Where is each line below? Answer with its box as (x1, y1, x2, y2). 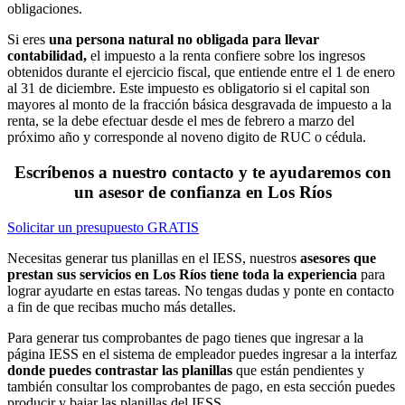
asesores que (300, 250, 376, 266)
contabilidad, (7, 48, 87, 64)
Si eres (7, 32, 49, 48)
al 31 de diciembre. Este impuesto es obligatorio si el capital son (7, 80, 370, 97)
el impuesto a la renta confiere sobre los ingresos (87, 48, 365, 64)
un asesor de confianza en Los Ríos (73, 183, 332, 202)
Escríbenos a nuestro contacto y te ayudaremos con (14, 163, 391, 183)
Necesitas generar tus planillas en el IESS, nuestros (7, 250, 300, 266)
